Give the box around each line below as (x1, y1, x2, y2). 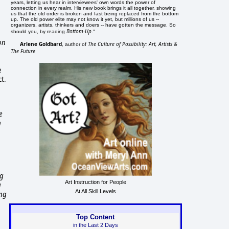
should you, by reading (11, 28, 67, 34)
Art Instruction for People (64, 178, 126, 185)
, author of (62, 41, 88, 47)
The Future (11, 47, 36, 55)
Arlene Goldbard (20, 40, 62, 48)
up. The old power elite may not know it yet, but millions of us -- (11, 16, 159, 22)
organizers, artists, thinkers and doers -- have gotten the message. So (11, 21, 176, 28)
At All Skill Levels (75, 188, 116, 194)
